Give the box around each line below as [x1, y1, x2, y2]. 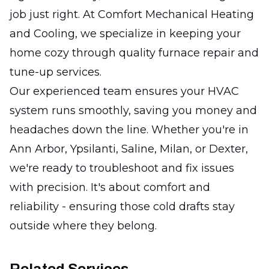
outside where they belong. [10, 219, 157, 232]
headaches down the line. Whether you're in [10, 122, 249, 136]
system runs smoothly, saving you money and [10, 103, 257, 117]
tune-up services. [10, 65, 101, 79]
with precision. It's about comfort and [10, 180, 210, 194]
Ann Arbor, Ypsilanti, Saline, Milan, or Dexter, [10, 142, 248, 156]
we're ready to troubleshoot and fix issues [10, 161, 234, 175]
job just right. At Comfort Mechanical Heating [10, 7, 254, 21]
